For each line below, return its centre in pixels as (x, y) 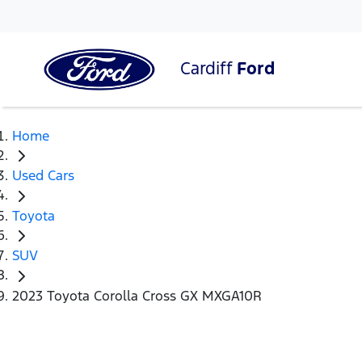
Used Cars (43, 176)
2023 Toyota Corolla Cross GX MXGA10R (137, 295)
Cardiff (208, 68)
